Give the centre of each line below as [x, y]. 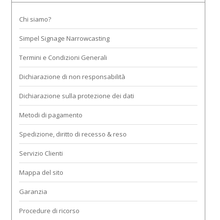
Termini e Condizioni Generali [63, 58]
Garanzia [33, 192]
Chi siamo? [35, 19]
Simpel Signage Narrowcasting [64, 39]
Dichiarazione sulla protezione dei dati [77, 96]
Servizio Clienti [41, 153]
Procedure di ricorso [49, 211]
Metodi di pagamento [51, 115]
